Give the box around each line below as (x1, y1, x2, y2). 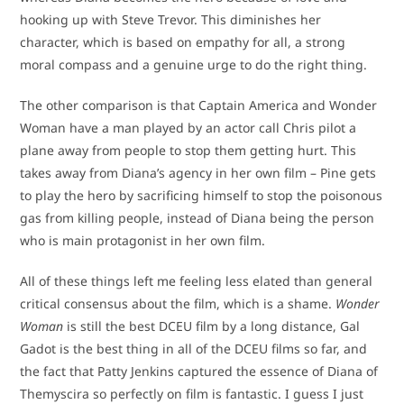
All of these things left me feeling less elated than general (20, 272, 373, 290)
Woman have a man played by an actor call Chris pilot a (20, 119, 357, 137)
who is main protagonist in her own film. (20, 232, 266, 250)
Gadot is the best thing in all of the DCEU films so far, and (20, 340, 368, 358)
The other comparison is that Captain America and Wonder (20, 96, 378, 115)
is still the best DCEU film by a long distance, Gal (63, 317, 361, 335)
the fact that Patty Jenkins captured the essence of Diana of (20, 363, 379, 381)
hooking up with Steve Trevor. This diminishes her (20, 11, 322, 29)
